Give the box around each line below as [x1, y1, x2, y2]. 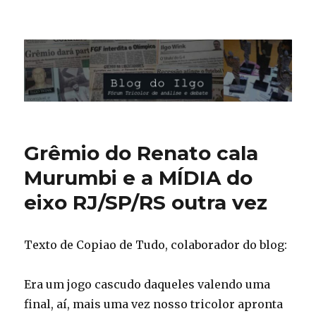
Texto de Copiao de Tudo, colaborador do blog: [24, 238, 288, 253]
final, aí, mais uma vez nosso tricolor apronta [24, 297, 284, 312]
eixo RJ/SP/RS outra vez [24, 190, 268, 215]
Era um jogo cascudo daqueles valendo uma [24, 277, 271, 292]
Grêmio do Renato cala [24, 141, 259, 166]
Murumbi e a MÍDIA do [24, 166, 253, 190]
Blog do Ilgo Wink [24, 30, 178, 49]
